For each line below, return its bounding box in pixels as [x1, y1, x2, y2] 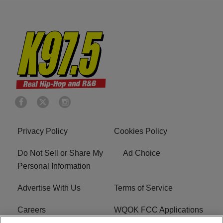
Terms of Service [114, 183, 173, 192]
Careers [17, 205, 46, 214]
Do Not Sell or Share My [17, 148, 103, 157]
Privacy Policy [17, 126, 68, 135]
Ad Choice [123, 148, 160, 157]
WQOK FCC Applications [114, 205, 203, 214]
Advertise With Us [17, 183, 81, 192]
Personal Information [17, 161, 91, 170]
